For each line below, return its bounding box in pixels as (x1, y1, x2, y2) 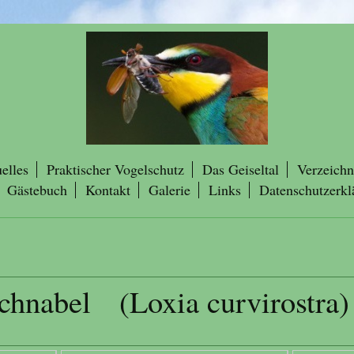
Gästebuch (7, 180, 67, 199)
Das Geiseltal (201, 160, 279, 179)
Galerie (149, 180, 190, 199)
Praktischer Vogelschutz (46, 160, 184, 179)
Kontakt (85, 180, 130, 199)
